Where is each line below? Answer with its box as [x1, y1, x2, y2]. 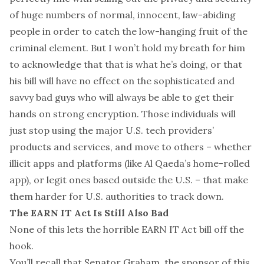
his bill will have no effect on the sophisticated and [9, 75, 235, 87]
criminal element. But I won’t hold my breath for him [9, 42, 245, 54]
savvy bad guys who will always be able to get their [9, 91, 234, 103]
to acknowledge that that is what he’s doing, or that [9, 58, 242, 70]
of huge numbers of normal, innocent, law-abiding [9, 9, 236, 21]
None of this [9, 223, 67, 235]
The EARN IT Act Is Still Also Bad [9, 207, 169, 219]
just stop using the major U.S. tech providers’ [9, 124, 214, 136]
